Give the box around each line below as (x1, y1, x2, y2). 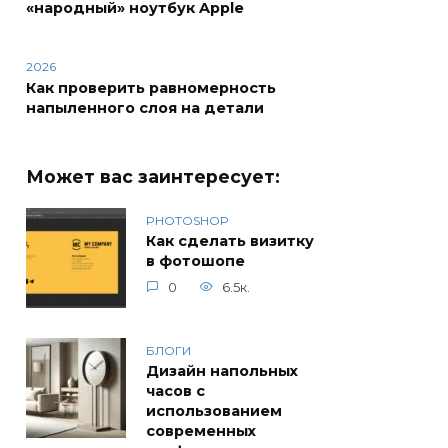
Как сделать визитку (146, 232, 314, 251)
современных (146, 422, 256, 441)
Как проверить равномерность (26, 79, 276, 98)
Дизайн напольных (146, 362, 298, 381)
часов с (146, 382, 205, 401)
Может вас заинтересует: (26, 166, 280, 188)
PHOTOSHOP (146, 212, 229, 228)
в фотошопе (146, 252, 245, 271)
